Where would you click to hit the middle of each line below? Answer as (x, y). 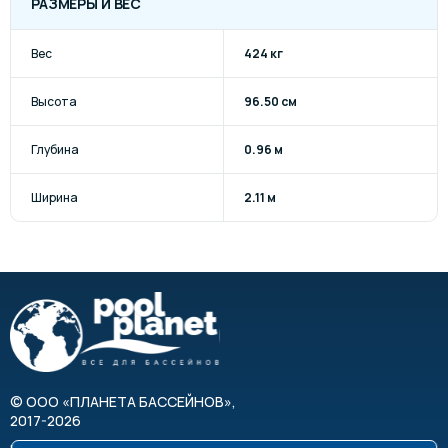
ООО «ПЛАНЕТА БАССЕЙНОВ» (129, 401)
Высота (54, 101)
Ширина (54, 197)
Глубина (55, 149)
